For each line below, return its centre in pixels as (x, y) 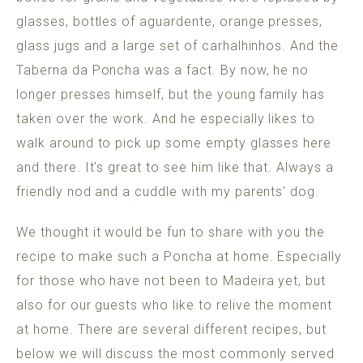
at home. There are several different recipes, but (172, 329)
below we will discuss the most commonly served (176, 354)
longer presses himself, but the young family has (171, 94)
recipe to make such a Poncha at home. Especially (179, 256)
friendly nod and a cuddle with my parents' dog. (170, 192)
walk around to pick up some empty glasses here (174, 143)
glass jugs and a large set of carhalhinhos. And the (177, 46)
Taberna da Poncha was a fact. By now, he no (163, 70)
